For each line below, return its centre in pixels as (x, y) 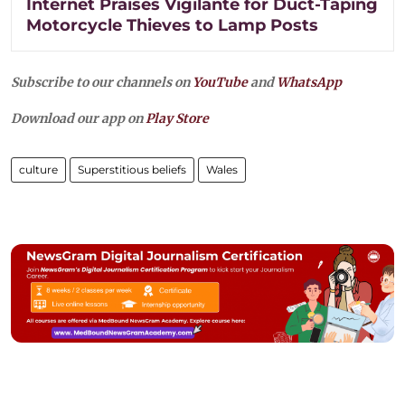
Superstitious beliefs (132, 170)
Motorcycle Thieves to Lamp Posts (172, 26)
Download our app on (78, 119)
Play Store (177, 119)
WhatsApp (309, 83)
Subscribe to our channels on (102, 83)
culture (38, 170)
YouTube (220, 83)
